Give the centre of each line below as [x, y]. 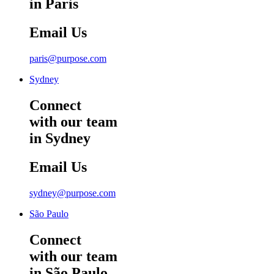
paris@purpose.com [68, 58]
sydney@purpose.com [72, 193]
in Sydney [60, 138]
